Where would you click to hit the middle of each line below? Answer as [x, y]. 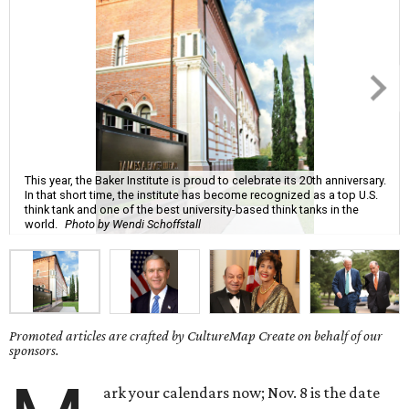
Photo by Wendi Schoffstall [133, 224]
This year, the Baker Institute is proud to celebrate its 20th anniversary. [205, 180]
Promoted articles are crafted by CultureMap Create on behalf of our [196, 336]
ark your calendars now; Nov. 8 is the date [242, 393]
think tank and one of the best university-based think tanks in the [192, 209]
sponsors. [34, 351]
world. [41, 224]
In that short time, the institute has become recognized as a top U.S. [201, 194]
